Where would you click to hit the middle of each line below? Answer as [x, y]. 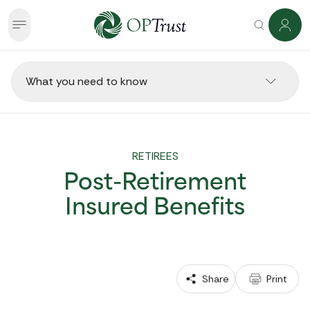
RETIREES [155, 156]
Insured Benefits [155, 209]
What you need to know [86, 81]
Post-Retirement [155, 184]
